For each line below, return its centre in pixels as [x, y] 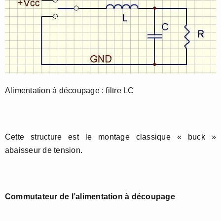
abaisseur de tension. [44, 150]
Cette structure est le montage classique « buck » [110, 137]
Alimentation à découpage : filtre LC [70, 91]
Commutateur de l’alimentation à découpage [90, 197]
